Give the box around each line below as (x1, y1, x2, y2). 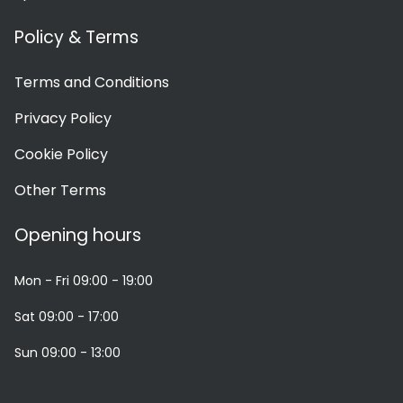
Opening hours (14, 223, 141, 248)
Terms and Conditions (14, 72, 169, 94)
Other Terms (14, 180, 106, 201)
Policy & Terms (14, 25, 139, 50)
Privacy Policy (14, 108, 112, 130)
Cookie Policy (14, 144, 108, 166)
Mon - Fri (14, 272, 69, 291)
